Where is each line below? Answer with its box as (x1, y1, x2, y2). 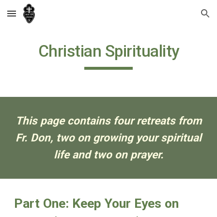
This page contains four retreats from (15, 114, 202, 127)
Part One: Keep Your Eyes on (14, 196, 179, 211)
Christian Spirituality (38, 42, 179, 61)
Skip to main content (8, 14, 77, 22)
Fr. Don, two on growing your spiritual (15, 131, 201, 144)
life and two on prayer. (53, 148, 164, 161)
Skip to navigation (149, 14, 209, 22)
